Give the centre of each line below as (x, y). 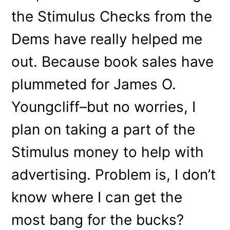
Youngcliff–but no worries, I (104, 107)
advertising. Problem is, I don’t (114, 174)
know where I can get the (97, 197)
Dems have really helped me (107, 39)
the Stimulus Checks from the (112, 16)
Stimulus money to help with (108, 152)
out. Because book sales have (113, 61)
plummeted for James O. (94, 84)
